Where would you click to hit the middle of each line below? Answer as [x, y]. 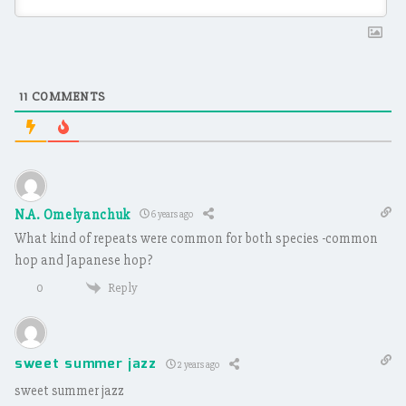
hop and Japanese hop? [83, 260]
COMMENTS [67, 96]
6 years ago [172, 214]
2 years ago [197, 364]
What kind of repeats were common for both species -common [196, 238]
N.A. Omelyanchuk [73, 214]
